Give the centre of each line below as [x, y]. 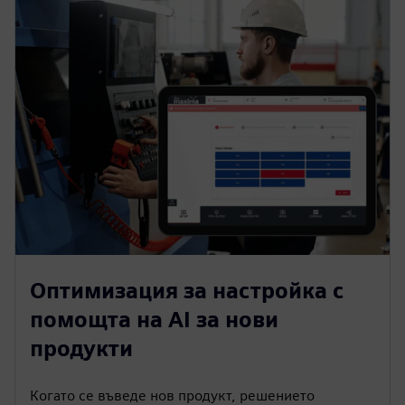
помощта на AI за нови [154, 320]
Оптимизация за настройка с [187, 291]
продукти [81, 348]
